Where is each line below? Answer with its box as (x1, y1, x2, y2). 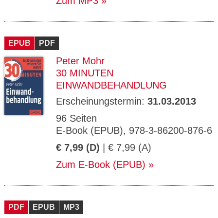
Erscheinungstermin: (56, 96, 147, 107)
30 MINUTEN (56, 68, 113, 78)
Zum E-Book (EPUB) (56, 159, 145, 170)
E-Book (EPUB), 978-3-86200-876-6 (56, 125, 212, 136)
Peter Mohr (56, 55, 105, 66)
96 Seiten (56, 113, 97, 124)
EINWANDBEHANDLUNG (56, 80, 167, 91)
